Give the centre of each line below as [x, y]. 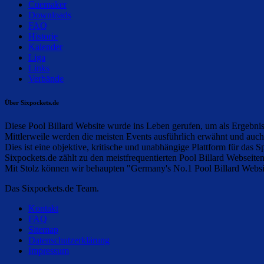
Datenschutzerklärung [69, 240]
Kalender [45, 47]
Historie [43, 37]
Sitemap [43, 230]
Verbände [46, 79]
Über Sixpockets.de [32, 103]
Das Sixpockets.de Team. [52, 189]
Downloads [50, 15]
